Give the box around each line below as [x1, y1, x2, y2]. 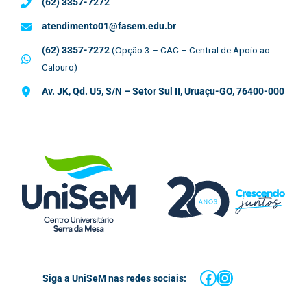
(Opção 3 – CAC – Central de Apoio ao [112, 45, 270, 56]
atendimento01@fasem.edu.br [42, 21, 176, 32]
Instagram [215, 259, 292, 279]
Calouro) [42, 62, 77, 73]
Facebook [199, 259, 271, 279]
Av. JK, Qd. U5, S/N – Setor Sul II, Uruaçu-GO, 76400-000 [42, 86, 284, 97]
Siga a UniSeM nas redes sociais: [42, 272, 186, 284]
